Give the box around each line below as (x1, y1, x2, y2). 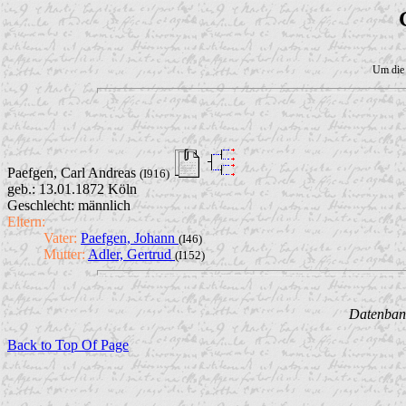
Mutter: (43, 246, 85, 263)
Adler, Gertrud (88, 246, 175, 263)
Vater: (43, 230, 77, 246)
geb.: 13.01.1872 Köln (7, 181, 137, 198)
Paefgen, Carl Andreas (7, 165, 140, 181)
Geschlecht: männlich (7, 198, 130, 214)
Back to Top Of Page (7, 337, 129, 353)
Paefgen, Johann (81, 230, 179, 246)
